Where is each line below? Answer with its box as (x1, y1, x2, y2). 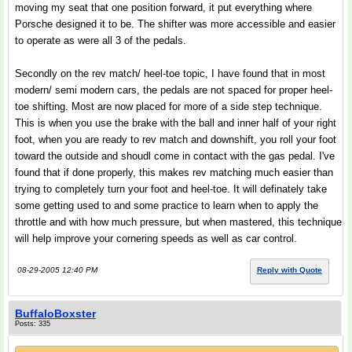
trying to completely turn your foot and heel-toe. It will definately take (15, 183, 327, 195)
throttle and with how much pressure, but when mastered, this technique (15, 216, 342, 228)
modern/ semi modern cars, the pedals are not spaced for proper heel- (15, 84, 332, 96)
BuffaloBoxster (15, 307, 96, 320)
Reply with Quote (257, 266, 322, 274)
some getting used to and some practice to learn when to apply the (15, 200, 318, 211)
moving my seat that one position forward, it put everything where (15, 2, 312, 13)
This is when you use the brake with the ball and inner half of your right (15, 117, 336, 129)
